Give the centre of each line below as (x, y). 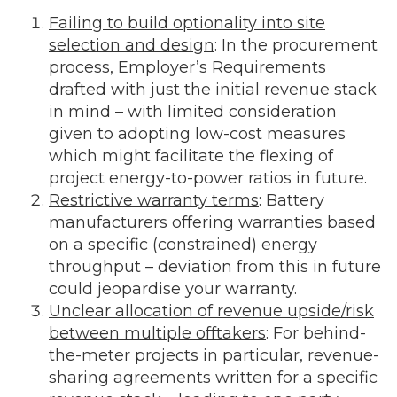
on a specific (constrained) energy (183, 245)
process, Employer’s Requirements (187, 67)
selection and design (132, 45)
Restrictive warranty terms (154, 200)
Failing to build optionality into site (187, 23)
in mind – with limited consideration (193, 112)
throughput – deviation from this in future (215, 267)
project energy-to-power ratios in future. (208, 178)
